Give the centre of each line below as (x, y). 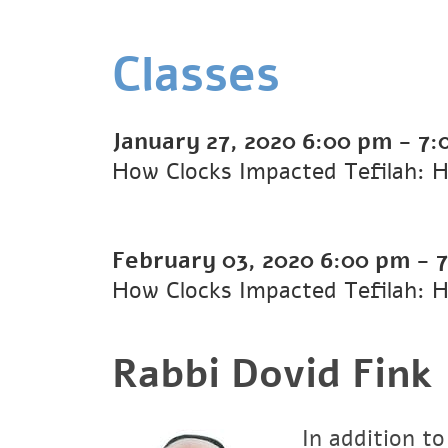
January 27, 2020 (207, 141)
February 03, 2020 (216, 260)
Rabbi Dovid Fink (272, 373)
